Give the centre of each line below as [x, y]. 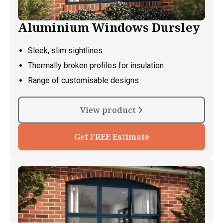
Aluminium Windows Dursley [109, 27]
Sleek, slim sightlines [65, 51]
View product [109, 110]
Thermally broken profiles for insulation [96, 66]
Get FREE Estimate [111, 137]
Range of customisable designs [83, 81]
